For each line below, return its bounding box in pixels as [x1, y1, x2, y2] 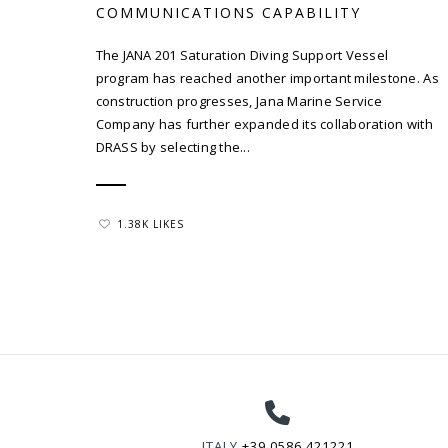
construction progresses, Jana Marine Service [95, 91, 382, 110]
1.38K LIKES [116, 216, 184, 231]
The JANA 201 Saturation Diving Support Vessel [95, 45, 389, 64]
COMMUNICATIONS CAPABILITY [95, 2, 361, 22]
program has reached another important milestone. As [95, 68, 439, 87]
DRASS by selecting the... [95, 137, 250, 156]
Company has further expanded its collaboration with [95, 114, 433, 133]
